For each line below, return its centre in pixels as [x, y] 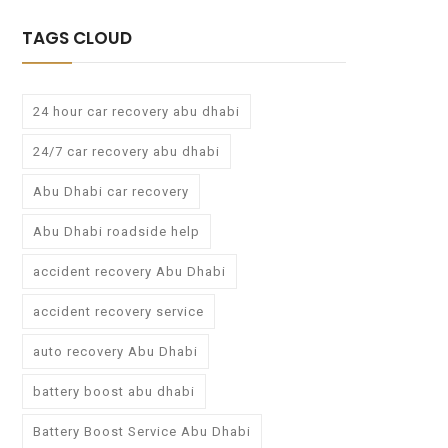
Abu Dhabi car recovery [111, 192]
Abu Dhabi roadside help [116, 232]
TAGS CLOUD [77, 38]
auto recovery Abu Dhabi [115, 352]
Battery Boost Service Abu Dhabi [142, 432]
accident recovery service [118, 312]
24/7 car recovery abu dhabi [126, 152]
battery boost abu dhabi [114, 392]
